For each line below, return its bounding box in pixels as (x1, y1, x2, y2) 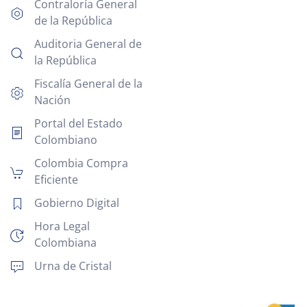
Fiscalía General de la (34, 75, 143, 91)
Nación (34, 92, 71, 108)
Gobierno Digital (34, 195, 119, 210)
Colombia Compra (34, 155, 128, 171)
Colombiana (34, 234, 97, 250)
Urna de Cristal (34, 258, 112, 273)
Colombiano (34, 132, 97, 147)
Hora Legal (34, 218, 90, 234)
